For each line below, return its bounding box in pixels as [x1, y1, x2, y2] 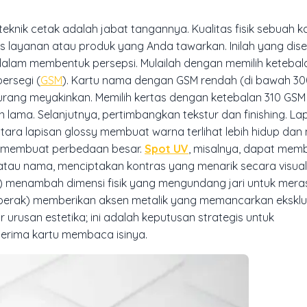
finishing [244, 107, 285, 121]
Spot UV [145, 141, 188, 156]
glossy [64, 124, 97, 138]
